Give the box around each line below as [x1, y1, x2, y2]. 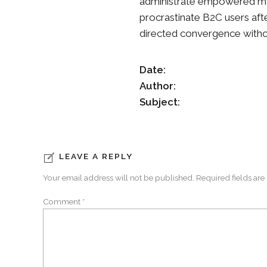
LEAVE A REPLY [59, 151, 133, 162]
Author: [139, 80, 176, 92]
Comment [43, 196, 82, 206]
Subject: [139, 96, 180, 108]
